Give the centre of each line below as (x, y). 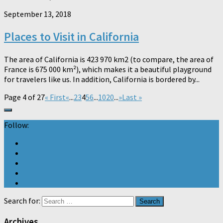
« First (55, 97)
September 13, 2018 (38, 14)
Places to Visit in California (71, 37)
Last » (132, 97)
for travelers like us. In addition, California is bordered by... (102, 79)
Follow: (16, 125)
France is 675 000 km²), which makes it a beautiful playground (108, 69)
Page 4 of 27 (24, 97)
